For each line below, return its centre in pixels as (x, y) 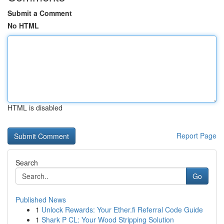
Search (27, 162)
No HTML (23, 25)
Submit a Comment (40, 13)
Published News (41, 199)
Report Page (196, 135)
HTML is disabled (35, 107)
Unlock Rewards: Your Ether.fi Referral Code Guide (122, 209)
